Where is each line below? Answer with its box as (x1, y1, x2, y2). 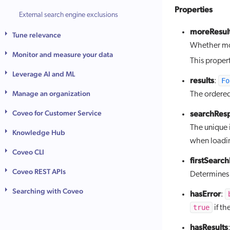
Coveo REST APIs (12, 167, 66, 176)
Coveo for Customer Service (12, 109, 102, 117)
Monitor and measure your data (12, 50, 113, 59)
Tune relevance (12, 31, 62, 39)
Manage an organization (12, 89, 91, 98)
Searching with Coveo (12, 187, 84, 195)
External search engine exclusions (19, 11, 119, 19)
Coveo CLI (12, 148, 45, 156)
